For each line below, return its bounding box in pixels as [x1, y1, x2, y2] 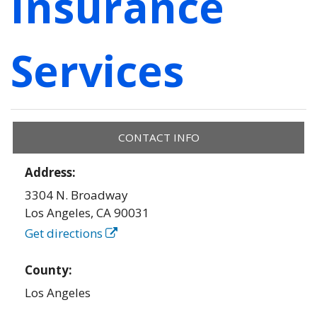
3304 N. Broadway [25, 186, 129, 203]
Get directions [25, 224, 106, 241]
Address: [25, 164, 79, 181]
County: [25, 262, 76, 279]
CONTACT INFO [117, 130, 200, 145]
